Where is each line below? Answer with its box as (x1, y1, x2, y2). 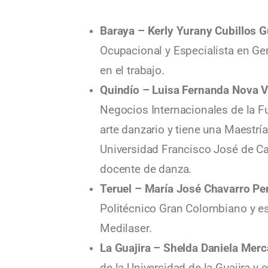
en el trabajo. (100, 63, 165, 77)
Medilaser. (100, 221, 152, 235)
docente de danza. (100, 162, 192, 176)
